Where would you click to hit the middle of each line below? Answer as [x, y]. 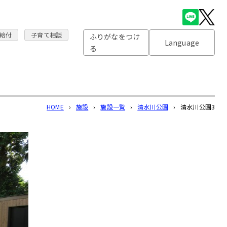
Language [182, 42]
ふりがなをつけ [115, 37]
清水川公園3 [198, 107]
